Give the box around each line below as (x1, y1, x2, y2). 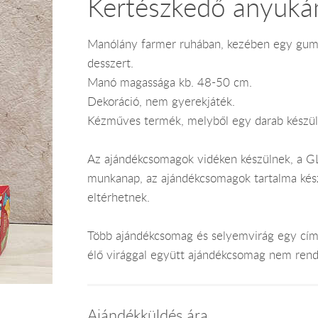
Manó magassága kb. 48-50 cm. (87, 74, 252, 90)
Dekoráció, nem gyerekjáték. (87, 93, 235, 109)
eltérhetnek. (87, 189, 150, 205)
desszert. (87, 55, 133, 71)
